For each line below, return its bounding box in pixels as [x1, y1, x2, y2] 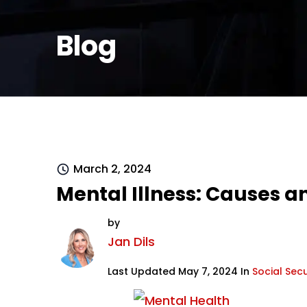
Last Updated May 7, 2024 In [108, 265, 253, 278]
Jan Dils [108, 233, 156, 250]
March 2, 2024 [73, 161, 152, 177]
